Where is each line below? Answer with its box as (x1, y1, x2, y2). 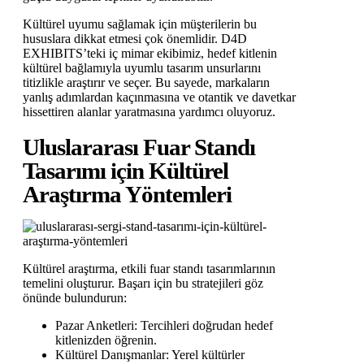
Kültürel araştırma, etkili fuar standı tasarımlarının (23, 262, 275, 276)
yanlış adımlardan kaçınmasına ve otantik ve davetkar (23, 90, 296, 105)
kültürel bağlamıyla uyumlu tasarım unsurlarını (23, 61, 261, 76)
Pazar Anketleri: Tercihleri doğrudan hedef (55, 318, 273, 333)
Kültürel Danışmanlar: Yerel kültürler (55, 348, 245, 362)
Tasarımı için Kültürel (23, 158, 228, 184)
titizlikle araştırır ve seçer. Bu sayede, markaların (23, 76, 270, 90)
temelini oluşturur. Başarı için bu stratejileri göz (23, 276, 263, 291)
